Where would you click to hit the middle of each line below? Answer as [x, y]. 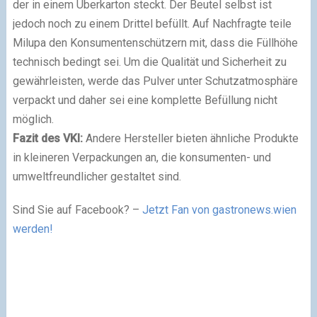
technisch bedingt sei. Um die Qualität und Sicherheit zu [149, 62]
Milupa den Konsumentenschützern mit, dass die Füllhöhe [155, 43]
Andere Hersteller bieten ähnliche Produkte [190, 139]
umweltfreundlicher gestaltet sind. [97, 177]
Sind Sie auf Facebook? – [77, 210]
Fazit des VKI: [47, 139]
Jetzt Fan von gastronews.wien [219, 210]
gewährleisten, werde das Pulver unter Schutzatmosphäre [155, 81]
